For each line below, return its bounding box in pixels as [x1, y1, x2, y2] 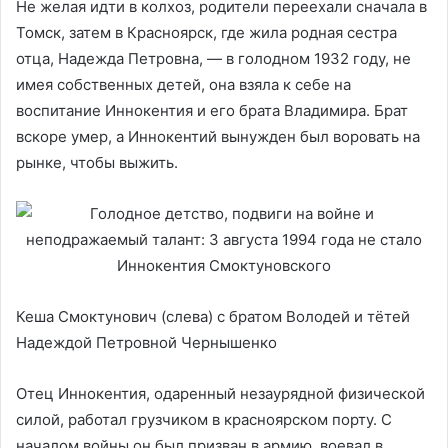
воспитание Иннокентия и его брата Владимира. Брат [16, 100, 408, 120]
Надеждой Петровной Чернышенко [16, 332, 277, 352]
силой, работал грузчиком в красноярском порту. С [16, 409, 392, 429]
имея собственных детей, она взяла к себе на [16, 74, 351, 94]
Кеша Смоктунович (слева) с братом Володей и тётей [16, 306, 410, 326]
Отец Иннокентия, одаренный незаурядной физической [16, 383, 425, 403]
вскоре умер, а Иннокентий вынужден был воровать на [16, 126, 420, 146]
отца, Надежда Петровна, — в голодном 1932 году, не [16, 48, 411, 68]
